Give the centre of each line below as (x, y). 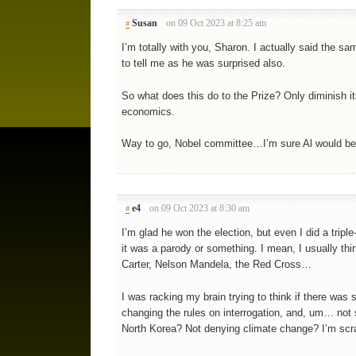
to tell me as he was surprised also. (203, 64)
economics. (148, 111)
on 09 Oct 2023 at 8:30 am (200, 209)
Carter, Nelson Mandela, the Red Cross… (216, 265)
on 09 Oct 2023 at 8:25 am (217, 23)
